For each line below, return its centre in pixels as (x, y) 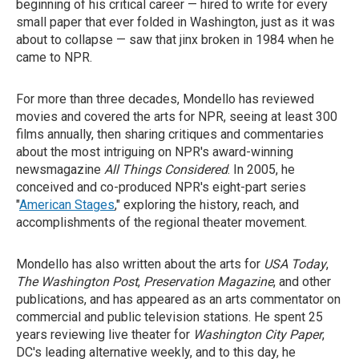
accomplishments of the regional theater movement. (161, 222)
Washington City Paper (258, 335)
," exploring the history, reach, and (207, 205)
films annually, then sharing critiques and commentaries (170, 134)
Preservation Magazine (208, 282)
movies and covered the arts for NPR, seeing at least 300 (177, 117)
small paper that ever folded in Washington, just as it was (175, 22)
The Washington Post (77, 282)
